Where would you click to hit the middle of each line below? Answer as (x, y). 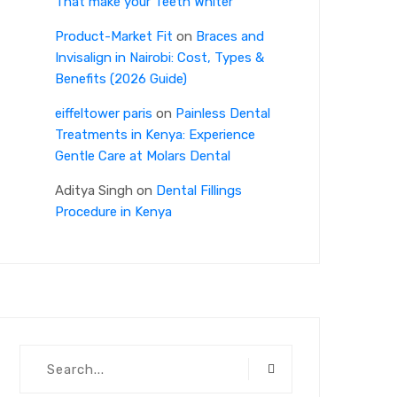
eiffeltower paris (104, 114)
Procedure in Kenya (113, 212)
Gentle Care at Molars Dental (143, 156)
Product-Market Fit (114, 37)
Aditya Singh (94, 191)
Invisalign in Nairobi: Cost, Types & (160, 58)
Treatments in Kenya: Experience (155, 135)
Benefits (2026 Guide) (121, 79)
